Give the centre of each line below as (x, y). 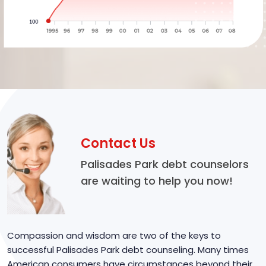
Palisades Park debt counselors (165, 164)
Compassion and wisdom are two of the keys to (114, 235)
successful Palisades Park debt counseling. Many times (128, 249)
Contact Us (118, 144)
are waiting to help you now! (157, 181)
